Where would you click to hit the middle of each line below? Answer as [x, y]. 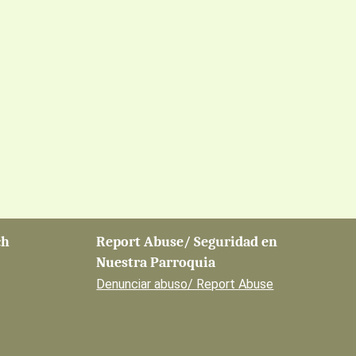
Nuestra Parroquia [156, 262]
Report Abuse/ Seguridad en [187, 242]
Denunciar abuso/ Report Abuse [185, 284]
